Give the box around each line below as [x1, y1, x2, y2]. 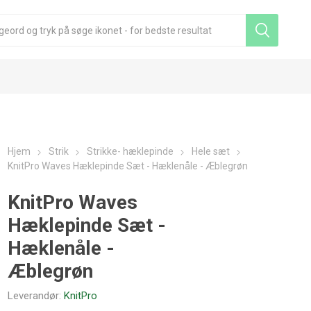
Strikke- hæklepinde [87, 146, 174, 157]
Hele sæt [192, 146, 230, 157]
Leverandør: [8, 289, 62, 302]
